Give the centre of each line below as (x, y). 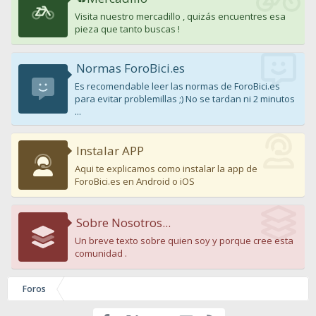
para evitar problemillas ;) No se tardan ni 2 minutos (185, 99)
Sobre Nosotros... (123, 223)
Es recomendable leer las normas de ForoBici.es (177, 86)
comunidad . (101, 254)
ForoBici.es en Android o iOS (135, 182)
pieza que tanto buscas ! (127, 29)
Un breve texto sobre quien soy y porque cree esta (184, 241)
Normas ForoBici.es (130, 68)
